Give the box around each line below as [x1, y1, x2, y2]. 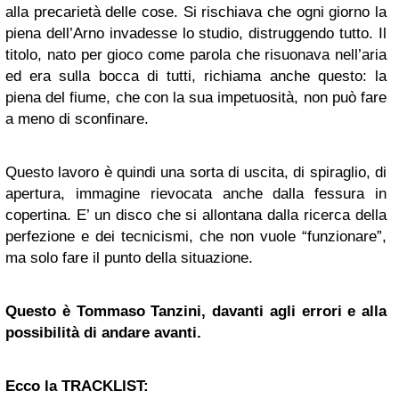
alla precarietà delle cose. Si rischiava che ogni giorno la [5, 4, 387, 21]
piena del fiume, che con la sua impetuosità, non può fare [5, 89, 387, 107]
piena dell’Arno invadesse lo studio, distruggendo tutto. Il [5, 25, 387, 43]
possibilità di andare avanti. [5, 324, 201, 342]
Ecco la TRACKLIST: [5, 378, 149, 395]
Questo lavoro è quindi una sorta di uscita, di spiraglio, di [5, 164, 387, 182]
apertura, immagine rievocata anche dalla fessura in [5, 185, 387, 203]
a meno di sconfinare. [5, 110, 149, 128]
